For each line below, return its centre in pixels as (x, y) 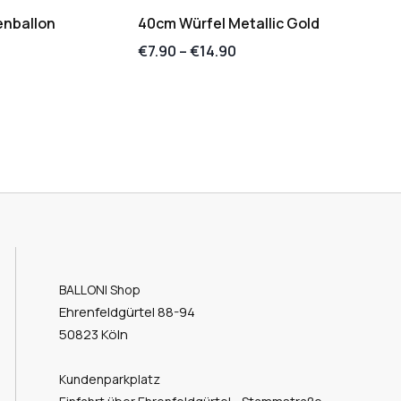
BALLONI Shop (99, 289)
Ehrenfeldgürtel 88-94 (131, 311)
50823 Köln (93, 334)
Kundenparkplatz (109, 379)
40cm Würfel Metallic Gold (228, 23)
